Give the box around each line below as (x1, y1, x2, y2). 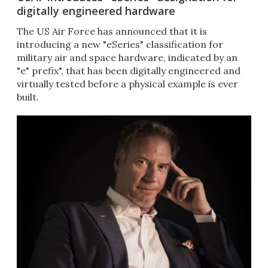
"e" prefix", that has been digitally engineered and (17, 65, 240, 77)
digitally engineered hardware (17, 4, 175, 19)
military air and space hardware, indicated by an (17, 51, 237, 64)
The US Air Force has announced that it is (17, 25, 207, 38)
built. (17, 91, 39, 103)
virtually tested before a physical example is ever (17, 78, 238, 90)
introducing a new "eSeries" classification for (17, 38, 223, 51)
